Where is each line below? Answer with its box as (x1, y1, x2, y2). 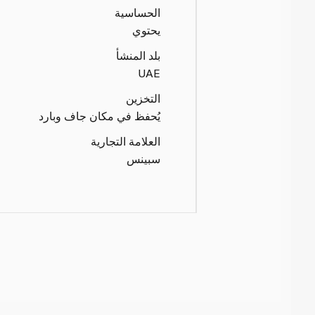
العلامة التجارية (91, 134, 161, 148)
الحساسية (115, 5, 161, 19)
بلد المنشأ (116, 48, 161, 62)
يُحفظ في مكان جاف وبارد (39, 108, 161, 122)
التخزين (126, 91, 161, 105)
